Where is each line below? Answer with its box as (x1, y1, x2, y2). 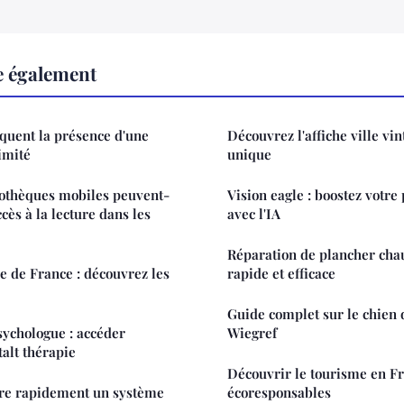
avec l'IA (227, 204, 280, 223)
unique (227, 144, 271, 163)
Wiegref (227, 323, 277, 342)
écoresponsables (227, 382, 331, 401)
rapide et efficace (227, 263, 335, 282)
